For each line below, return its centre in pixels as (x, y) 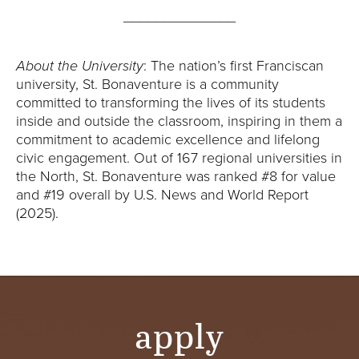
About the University (80, 66)
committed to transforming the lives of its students (171, 103)
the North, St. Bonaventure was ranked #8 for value (176, 176)
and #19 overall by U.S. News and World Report (162, 195)
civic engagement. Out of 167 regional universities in (179, 158)
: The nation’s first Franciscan (234, 66)
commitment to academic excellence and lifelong (168, 139)
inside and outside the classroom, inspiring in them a (179, 121)
